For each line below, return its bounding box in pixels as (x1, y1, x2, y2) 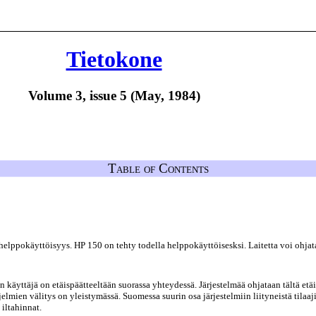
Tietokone (66, 47, 162, 73)
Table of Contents (107, 161, 209, 176)
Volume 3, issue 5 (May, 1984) (28, 87, 200, 103)
